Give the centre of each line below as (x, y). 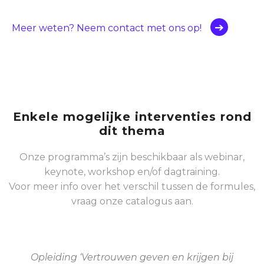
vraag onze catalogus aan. (132, 202)
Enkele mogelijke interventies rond (132, 117)
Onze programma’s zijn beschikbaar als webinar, (132, 157)
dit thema (132, 131)
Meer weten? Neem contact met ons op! (107, 28)
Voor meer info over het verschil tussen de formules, (132, 187)
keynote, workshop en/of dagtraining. (132, 172)
